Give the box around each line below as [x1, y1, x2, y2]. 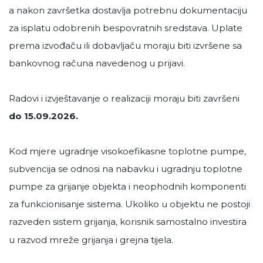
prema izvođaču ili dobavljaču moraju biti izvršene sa [9, 40, 242, 52]
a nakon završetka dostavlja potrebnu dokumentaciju [9, 5, 247, 16]
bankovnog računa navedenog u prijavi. [9, 58, 185, 69]
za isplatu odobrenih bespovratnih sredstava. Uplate [9, 22, 242, 34]
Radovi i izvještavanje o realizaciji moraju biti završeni [9, 93, 240, 104]
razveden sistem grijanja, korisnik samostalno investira [9, 216, 247, 228]
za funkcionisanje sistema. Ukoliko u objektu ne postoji [9, 198, 250, 210]
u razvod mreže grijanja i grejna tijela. [9, 234, 173, 246]
